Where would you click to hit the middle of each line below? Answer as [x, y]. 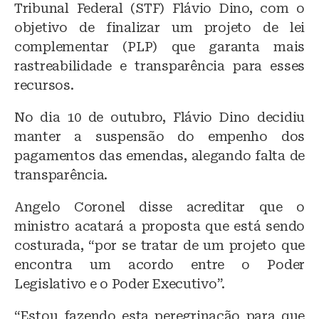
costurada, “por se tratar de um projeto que [159, 246]
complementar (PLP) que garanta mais [159, 47]
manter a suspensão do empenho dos [159, 137]
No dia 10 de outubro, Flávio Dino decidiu [159, 117]
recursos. [44, 85]
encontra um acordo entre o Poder [159, 265]
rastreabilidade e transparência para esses [159, 66]
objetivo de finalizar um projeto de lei [159, 28]
